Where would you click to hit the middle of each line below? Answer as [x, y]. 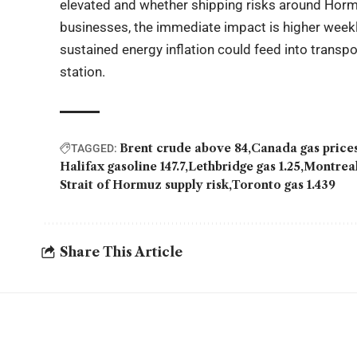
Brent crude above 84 [184, 148]
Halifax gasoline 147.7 [123, 166]
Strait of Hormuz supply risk [145, 184]
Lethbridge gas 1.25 [245, 166]
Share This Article [121, 252]
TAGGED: [94, 148]
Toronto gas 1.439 [284, 184]
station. [83, 71]
